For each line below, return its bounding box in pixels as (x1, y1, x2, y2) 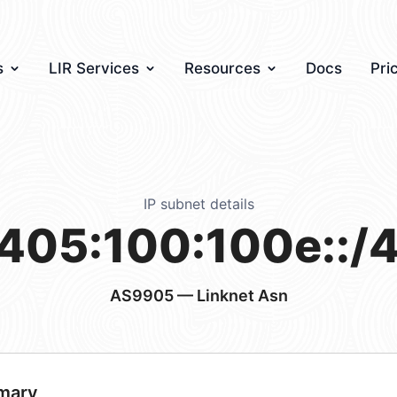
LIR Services (49, 59, 139, 77)
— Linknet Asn (173, 286, 288, 305)
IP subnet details (143, 195, 254, 213)
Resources (184, 59, 261, 77)
